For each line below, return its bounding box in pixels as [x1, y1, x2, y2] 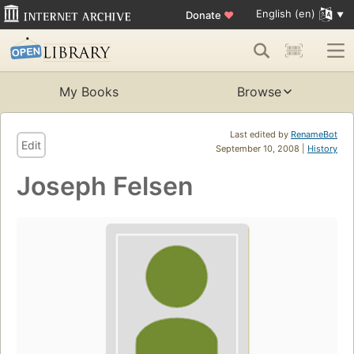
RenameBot [291, 129, 337, 141]
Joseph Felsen [17, 171, 194, 202]
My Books [58, 84, 119, 100]
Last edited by [230, 129, 291, 141]
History [307, 143, 337, 155]
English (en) [255, 7, 315, 21]
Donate [185, 8, 224, 21]
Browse [237, 84, 281, 100]
